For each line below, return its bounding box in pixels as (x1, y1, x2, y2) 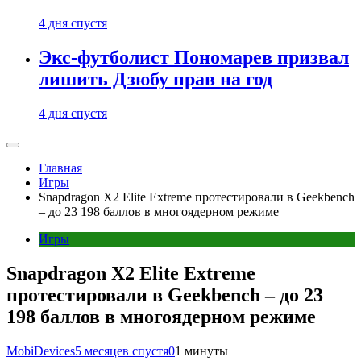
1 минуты (175, 343, 228, 358)
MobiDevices (6, 343, 75, 358)
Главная (39, 161, 82, 176)
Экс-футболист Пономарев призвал (39, 47, 349, 68)
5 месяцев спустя (75, 343, 168, 358)
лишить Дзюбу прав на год (39, 68, 272, 90)
